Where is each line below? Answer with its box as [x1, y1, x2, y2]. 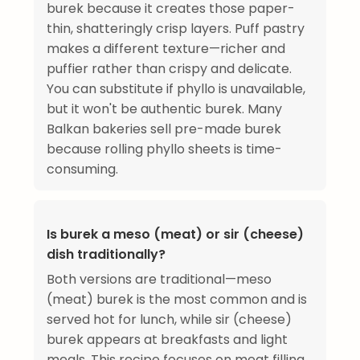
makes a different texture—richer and [47, 39, 285, 59]
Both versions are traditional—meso [47, 270, 272, 289]
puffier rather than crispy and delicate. [47, 59, 292, 79]
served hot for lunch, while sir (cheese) [47, 310, 292, 329]
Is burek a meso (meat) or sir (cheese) [47, 225, 304, 244]
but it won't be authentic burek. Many [47, 100, 282, 119]
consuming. [47, 160, 118, 179]
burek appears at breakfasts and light [47, 330, 288, 350]
